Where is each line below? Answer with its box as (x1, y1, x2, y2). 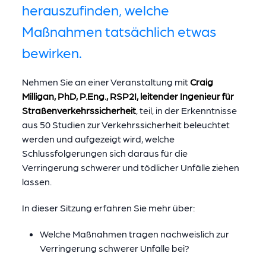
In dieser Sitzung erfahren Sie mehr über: (21, 202, 195, 213)
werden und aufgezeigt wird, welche (21, 133, 175, 144)
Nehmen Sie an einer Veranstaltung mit (21, 76, 190, 87)
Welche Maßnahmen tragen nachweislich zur (39, 228, 229, 239)
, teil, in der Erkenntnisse (135, 104, 237, 116)
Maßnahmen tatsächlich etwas (21, 22, 216, 39)
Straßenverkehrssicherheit (21, 104, 136, 116)
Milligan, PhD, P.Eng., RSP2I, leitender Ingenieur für (21, 90, 234, 102)
